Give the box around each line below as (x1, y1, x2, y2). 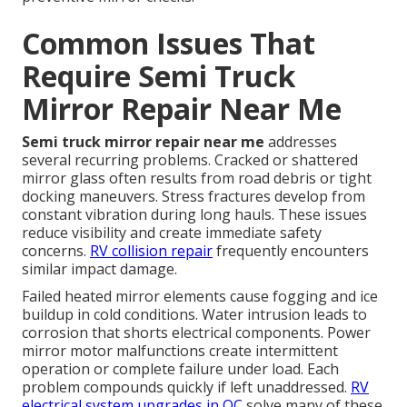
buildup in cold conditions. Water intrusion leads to (22, 303, 367, 324)
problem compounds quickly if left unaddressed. (22, 376, 351, 397)
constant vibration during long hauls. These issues (22, 203, 367, 224)
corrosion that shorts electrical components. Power (22, 322, 371, 342)
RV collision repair (90, 240, 213, 261)
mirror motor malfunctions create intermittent (22, 340, 338, 361)
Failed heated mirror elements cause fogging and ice (22, 285, 378, 306)
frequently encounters (213, 240, 369, 261)
